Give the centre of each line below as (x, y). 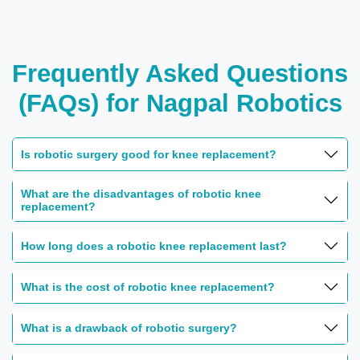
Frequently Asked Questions (180, 73)
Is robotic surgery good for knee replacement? (149, 154)
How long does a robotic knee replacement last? (154, 245)
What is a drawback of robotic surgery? (129, 327)
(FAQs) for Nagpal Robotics (180, 103)
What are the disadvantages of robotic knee (141, 193)
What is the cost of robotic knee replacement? (148, 286)
